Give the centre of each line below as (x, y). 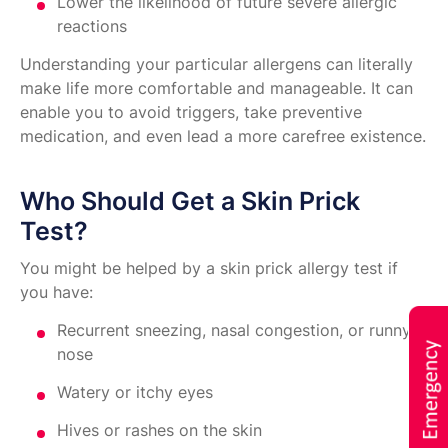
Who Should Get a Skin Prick (190, 201)
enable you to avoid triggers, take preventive (191, 112)
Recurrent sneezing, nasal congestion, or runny (234, 330)
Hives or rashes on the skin (159, 430)
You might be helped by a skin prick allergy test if (209, 268)
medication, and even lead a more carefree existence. (223, 136)
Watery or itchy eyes (135, 392)
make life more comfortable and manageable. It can (216, 88)
